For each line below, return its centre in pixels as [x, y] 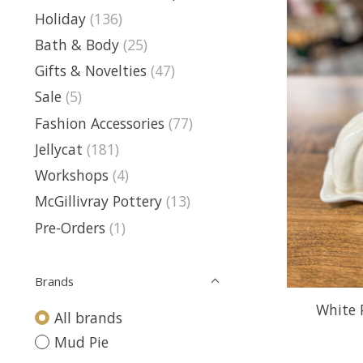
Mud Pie [81, 342]
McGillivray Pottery [98, 201]
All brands [88, 317]
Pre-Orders [70, 227]
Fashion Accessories [100, 123]
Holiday [60, 18]
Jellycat [59, 149]
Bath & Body [77, 44]
